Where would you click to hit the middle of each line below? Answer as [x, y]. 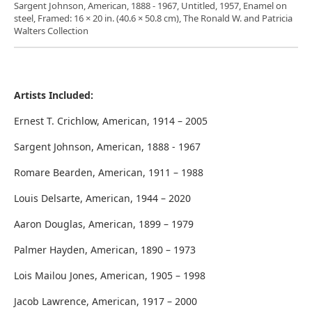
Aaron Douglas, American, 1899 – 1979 [105, 224]
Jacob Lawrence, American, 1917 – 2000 [107, 301]
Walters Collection [51, 30]
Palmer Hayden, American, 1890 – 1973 [106, 249]
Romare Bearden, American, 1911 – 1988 [110, 172]
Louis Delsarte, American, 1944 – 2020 [104, 198]
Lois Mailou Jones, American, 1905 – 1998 [111, 275]
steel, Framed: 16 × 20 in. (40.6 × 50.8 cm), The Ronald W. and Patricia [153, 18]
